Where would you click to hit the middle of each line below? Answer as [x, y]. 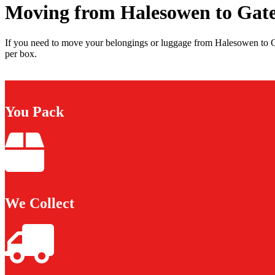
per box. [21, 53]
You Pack [34, 111]
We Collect [40, 203]
